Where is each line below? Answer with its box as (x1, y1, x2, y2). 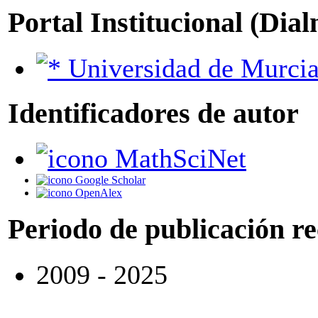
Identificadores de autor (8, 97, 299, 129)
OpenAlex (75, 187, 122, 199)
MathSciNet (115, 143, 246, 174)
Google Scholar (75, 174, 146, 187)
